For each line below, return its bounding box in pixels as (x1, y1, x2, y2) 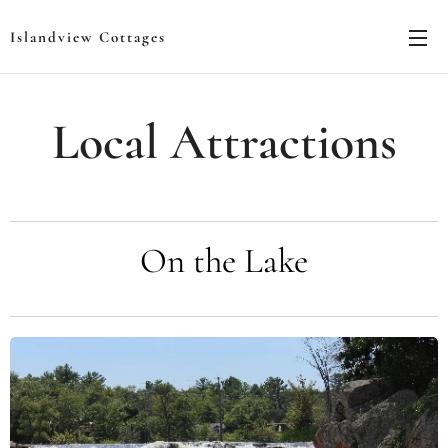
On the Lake (140, 240, 308, 282)
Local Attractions (51, 112, 397, 172)
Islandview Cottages (10, 28, 166, 46)
